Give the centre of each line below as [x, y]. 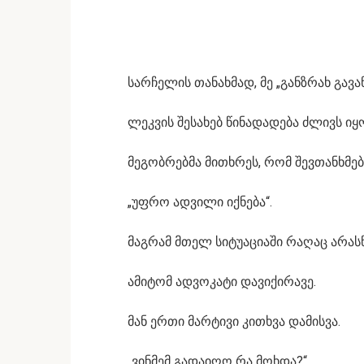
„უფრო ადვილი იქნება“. [200, 202]
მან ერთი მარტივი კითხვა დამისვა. [234, 321]
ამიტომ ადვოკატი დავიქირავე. [222, 282]
